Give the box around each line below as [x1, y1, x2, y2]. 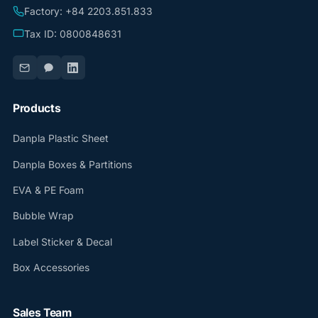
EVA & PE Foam [12, 185, 84, 197]
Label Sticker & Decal [12, 236, 112, 248]
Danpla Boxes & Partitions [12, 158, 132, 170]
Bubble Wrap [12, 210, 74, 222]
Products [12, 102, 61, 116]
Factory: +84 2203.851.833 [23, 5, 153, 17]
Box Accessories [12, 262, 89, 274]
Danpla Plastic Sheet [12, 133, 109, 145]
